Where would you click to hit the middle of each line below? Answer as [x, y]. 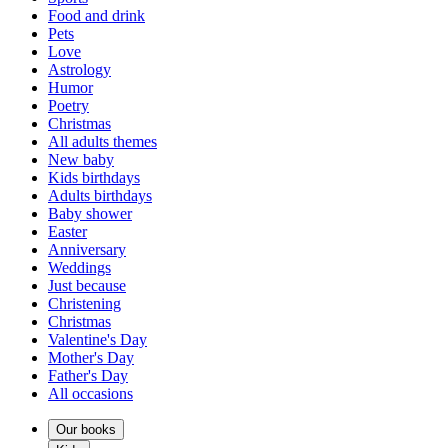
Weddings [79, 267]
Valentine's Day [97, 339]
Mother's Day [91, 357]
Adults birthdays [100, 195]
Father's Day [88, 375]
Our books [86, 429]
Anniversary [87, 249]
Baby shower [90, 213]
